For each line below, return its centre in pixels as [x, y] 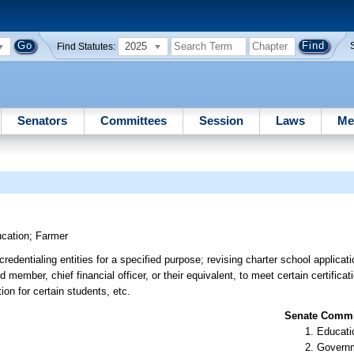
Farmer [52, 236]
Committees [133, 120]
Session [221, 120]
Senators [43, 120]
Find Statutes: [87, 46]
